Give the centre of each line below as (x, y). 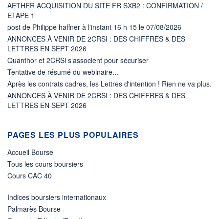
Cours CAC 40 (30, 175)
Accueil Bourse (30, 152)
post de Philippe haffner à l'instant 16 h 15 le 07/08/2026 (94, 27)
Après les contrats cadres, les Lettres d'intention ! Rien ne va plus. (109, 83)
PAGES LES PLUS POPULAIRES (73, 134)
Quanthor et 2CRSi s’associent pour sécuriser (78, 60)
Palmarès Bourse (34, 208)
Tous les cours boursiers (45, 164)
